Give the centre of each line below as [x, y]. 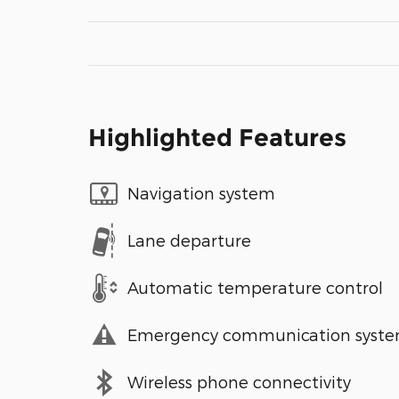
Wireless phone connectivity [239, 382]
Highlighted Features [217, 137]
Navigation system [201, 193]
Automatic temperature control [255, 287]
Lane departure [189, 240]
